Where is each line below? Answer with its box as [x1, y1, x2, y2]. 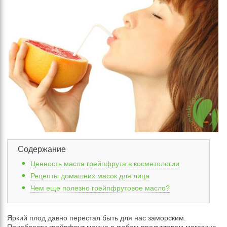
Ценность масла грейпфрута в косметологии [30, 159, 180, 168]
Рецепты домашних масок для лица [30, 171, 150, 180]
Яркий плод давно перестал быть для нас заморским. [7, 213, 186, 222]
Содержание [18, 144, 66, 154]
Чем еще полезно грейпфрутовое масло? [30, 183, 170, 192]
